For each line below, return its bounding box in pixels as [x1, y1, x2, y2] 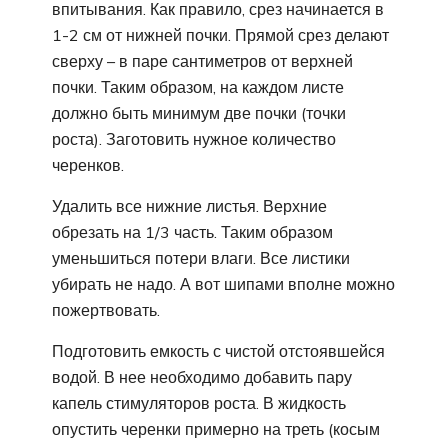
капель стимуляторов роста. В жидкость [52, 392, 346, 413]
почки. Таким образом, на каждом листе [52, 76, 344, 97]
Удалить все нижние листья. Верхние [52, 195, 327, 216]
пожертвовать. [52, 299, 160, 320]
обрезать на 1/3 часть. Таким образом [52, 221, 333, 242]
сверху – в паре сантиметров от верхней [52, 50, 353, 71]
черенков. [52, 154, 124, 175]
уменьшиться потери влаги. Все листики [52, 247, 350, 268]
